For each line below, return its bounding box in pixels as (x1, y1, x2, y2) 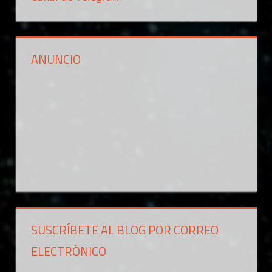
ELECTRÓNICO (31, 241, 106, 260)
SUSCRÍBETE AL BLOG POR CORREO (31, 220, 219, 239)
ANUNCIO (31, 49, 81, 69)
